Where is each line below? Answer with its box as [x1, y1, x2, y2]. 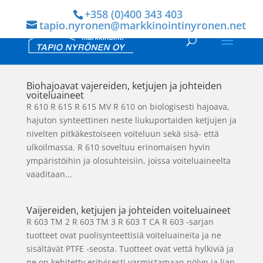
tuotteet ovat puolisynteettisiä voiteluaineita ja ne [26, 230, 221, 241]
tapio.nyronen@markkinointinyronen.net [39, 18, 246, 32]
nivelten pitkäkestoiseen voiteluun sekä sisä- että [26, 128, 219, 139]
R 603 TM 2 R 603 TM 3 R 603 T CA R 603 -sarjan [26, 216, 214, 227]
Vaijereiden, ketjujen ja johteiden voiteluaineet [26, 204, 231, 217]
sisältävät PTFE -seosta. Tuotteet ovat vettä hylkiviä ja [26, 243, 234, 254]
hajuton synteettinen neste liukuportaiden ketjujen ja [26, 114, 237, 126]
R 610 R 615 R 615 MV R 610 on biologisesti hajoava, [26, 101, 230, 112]
